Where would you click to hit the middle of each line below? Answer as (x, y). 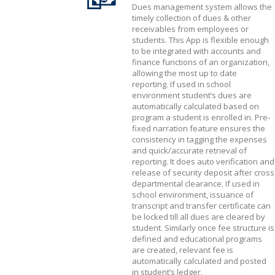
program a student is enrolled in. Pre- (201, 117)
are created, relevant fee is (183, 250)
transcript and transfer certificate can (201, 206)
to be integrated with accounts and (196, 51)
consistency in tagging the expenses (199, 139)
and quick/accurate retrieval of (189, 150)
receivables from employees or (190, 29)
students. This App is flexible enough (200, 40)
